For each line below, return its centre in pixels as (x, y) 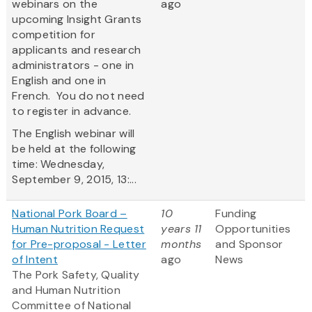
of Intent (35, 260)
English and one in (59, 81)
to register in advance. (72, 111)
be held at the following (74, 149)
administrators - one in (73, 65)
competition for (54, 35)
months (181, 244)
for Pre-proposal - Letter (79, 244)
